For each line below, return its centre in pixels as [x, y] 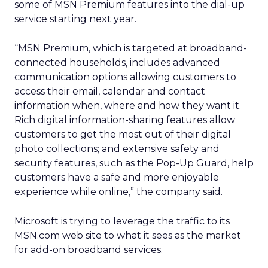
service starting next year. [75, 19]
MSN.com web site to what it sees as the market [128, 235]
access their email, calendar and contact [110, 91]
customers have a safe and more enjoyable [117, 177]
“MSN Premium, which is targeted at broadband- [131, 48]
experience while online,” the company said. [118, 192]
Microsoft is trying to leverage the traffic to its [122, 221]
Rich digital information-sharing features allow [125, 120]
